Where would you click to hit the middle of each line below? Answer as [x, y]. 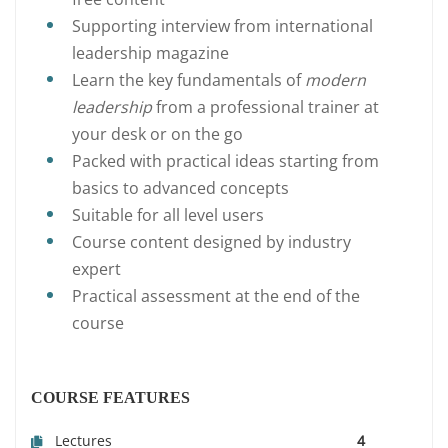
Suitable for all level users [168, 214]
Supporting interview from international [222, 25]
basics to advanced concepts [180, 187]
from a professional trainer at [267, 106]
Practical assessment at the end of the [216, 295]
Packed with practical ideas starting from [225, 160]
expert [96, 268]
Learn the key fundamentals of [186, 79]
